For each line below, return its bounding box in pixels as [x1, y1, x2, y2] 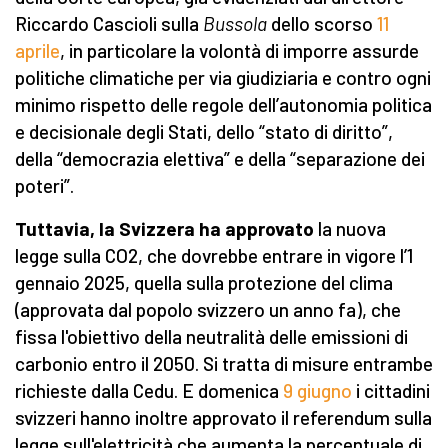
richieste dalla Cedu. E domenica [15, 379, 283, 403]
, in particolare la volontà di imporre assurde [60, 39, 419, 63]
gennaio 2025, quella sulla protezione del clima [15, 271, 393, 295]
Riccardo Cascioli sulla [15, 12, 203, 36]
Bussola [203, 12, 267, 36]
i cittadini [352, 379, 430, 403]
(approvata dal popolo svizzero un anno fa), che [15, 298, 401, 322]
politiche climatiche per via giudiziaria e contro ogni [15, 66, 431, 90]
